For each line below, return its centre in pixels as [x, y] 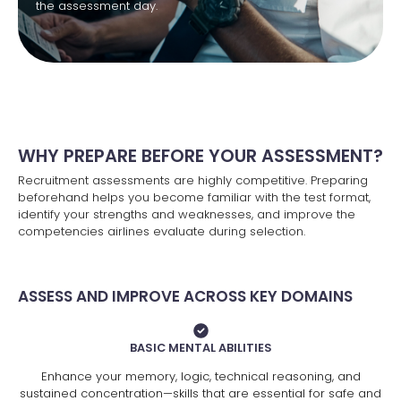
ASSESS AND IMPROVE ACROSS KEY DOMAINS [185, 296]
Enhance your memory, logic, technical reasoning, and [200, 376]
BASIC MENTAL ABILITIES [200, 347]
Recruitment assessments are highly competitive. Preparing [193, 181]
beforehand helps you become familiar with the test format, [194, 198]
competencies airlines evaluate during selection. [162, 232]
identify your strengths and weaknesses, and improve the [187, 215]
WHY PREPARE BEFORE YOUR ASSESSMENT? [200, 157]
